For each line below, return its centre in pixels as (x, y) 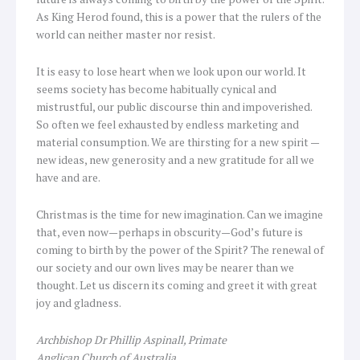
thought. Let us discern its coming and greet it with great (177, 285)
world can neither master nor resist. (126, 34)
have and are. (68, 177)
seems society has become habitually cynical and (156, 89)
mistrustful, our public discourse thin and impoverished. (174, 106)
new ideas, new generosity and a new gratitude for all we (175, 160)
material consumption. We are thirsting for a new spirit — (178, 142)
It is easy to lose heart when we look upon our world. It (171, 71)
